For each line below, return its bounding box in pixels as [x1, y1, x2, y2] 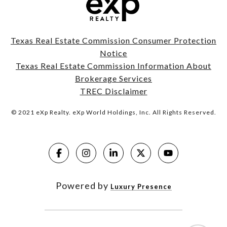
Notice [100, 48, 127, 58]
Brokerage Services [75, 73, 152, 83]
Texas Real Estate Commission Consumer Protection [11, 35, 216, 45]
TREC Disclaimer [80, 86, 147, 96]
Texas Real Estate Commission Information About [16, 60, 211, 70]
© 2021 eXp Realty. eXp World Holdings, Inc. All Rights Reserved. [11, 108, 216, 116]
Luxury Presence [110, 182, 172, 191]
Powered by [55, 179, 110, 191]
